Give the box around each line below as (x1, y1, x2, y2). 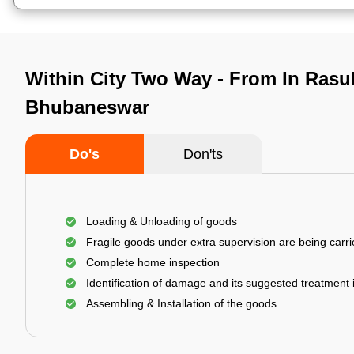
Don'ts (183, 146, 223, 162)
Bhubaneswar (25, 96, 149, 118)
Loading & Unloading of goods (86, 215, 237, 228)
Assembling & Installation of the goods (86, 297, 277, 310)
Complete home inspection (86, 256, 220, 269)
